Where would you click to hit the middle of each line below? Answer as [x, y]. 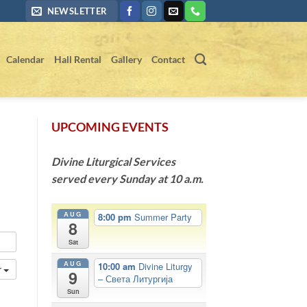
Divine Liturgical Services [113, 161]
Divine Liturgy [166, 267]
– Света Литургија [136, 279]
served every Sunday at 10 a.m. [127, 179]
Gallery [126, 59]
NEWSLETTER [77, 11]
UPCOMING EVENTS [110, 127]
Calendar [25, 59]
